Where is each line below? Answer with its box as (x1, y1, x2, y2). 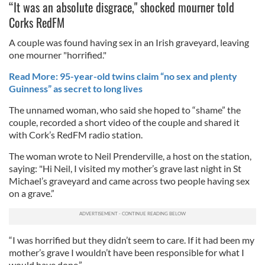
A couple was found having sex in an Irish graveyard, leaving (9, 36, 249, 48)
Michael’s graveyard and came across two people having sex (9, 174, 250, 186)
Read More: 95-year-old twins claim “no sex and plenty (9, 70, 237, 82)
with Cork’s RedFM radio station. (9, 128, 143, 140)
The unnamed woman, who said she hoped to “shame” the (9, 104, 241, 115)
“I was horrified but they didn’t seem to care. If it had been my (9, 234, 254, 245)
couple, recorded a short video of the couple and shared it (9, 116, 240, 128)
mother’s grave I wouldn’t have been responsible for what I (9, 246, 244, 258)
